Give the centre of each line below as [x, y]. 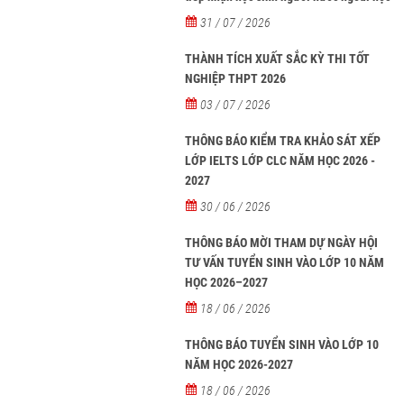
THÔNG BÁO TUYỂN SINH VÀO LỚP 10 [282, 345]
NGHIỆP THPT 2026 [236, 79]
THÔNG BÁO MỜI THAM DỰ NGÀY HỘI [282, 243]
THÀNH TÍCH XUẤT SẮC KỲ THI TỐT [278, 59]
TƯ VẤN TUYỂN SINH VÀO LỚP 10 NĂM [285, 263]
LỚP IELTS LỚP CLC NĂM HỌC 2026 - [280, 161]
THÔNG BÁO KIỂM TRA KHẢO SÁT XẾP [283, 141]
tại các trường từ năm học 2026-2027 [279, 17]
